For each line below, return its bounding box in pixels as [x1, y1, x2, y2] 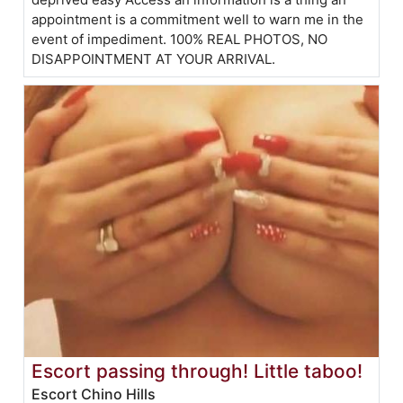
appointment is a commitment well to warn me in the [31, 10, 364, 28]
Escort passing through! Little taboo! [31, 359, 363, 382]
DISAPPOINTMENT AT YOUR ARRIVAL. [31, 49, 276, 67]
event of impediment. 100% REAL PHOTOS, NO [31, 30, 328, 48]
